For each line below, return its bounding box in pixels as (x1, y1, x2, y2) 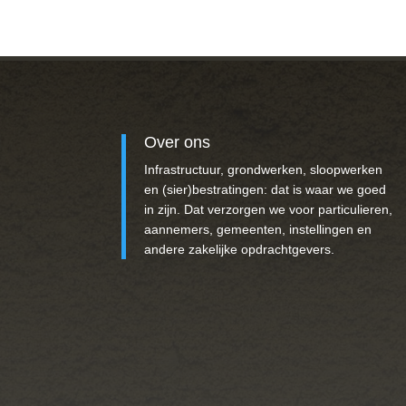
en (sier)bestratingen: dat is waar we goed (144, 181, 387, 197)
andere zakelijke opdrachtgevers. (144, 241, 335, 256)
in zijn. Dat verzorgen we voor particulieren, (144, 201, 393, 217)
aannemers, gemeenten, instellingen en (144, 221, 372, 237)
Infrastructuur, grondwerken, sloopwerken (144, 161, 383, 177)
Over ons (144, 132, 211, 151)
